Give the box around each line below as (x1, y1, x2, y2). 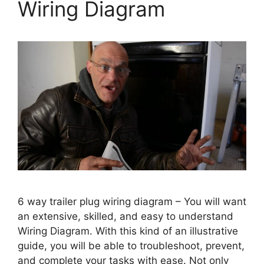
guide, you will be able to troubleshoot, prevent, (18, 239, 245, 252)
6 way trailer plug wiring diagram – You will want (18, 195, 246, 207)
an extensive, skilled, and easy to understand (18, 210, 233, 222)
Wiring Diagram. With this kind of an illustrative (18, 225, 238, 237)
